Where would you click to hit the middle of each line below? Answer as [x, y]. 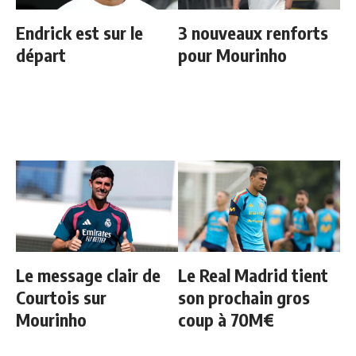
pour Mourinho [232, 54]
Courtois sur [61, 297]
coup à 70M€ [226, 319]
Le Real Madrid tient [253, 275]
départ [41, 54]
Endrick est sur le [79, 32]
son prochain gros [244, 297]
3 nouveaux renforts [253, 32]
